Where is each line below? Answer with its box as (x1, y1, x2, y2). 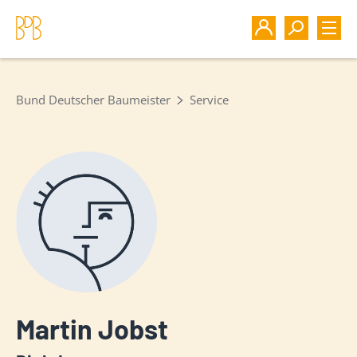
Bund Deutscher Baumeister (16, 92, 171, 108)
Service (190, 92, 229, 108)
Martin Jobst (16, 312, 168, 345)
